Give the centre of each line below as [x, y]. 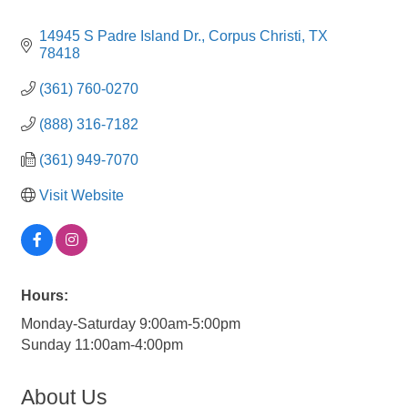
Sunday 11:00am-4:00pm [102, 344]
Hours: [45, 295]
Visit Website [82, 195]
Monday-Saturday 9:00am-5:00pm [131, 323]
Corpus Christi [255, 36]
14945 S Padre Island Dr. [120, 36]
